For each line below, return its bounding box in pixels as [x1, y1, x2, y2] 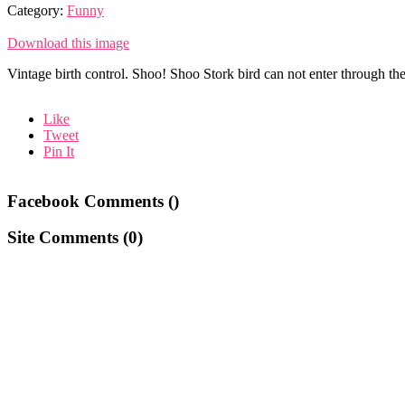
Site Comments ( [7, 228, 128, 248]
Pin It [43, 143, 74, 159]
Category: [7, 2, 67, 18]
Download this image [7, 34, 129, 51]
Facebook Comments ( [7, 191, 174, 211]
